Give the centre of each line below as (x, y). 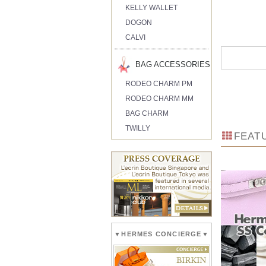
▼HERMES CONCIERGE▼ (161, 234)
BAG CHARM (147, 113)
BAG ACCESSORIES (173, 64)
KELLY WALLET (152, 7)
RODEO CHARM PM (159, 83)
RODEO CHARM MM (160, 98)
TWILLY (138, 128)
